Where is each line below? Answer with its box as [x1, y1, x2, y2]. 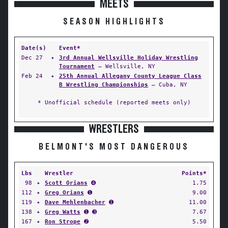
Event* [59, 44, 80, 51]
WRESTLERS [89, 123, 139, 135]
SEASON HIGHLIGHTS [63, 17, 165, 26]
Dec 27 [21, 54, 43, 61]
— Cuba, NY [148, 81, 187, 88]
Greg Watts [45, 208, 80, 215]
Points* [182, 169, 207, 177]
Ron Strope [45, 218, 80, 225]
